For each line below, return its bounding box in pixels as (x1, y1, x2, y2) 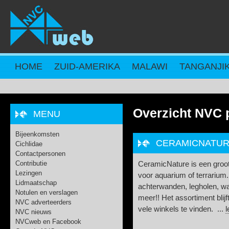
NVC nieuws (15, 208, 52, 216)
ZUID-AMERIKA (54, 61, 120, 72)
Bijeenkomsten (15, 130, 59, 138)
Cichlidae (15, 140, 42, 148)
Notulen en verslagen (15, 189, 78, 196)
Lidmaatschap (15, 179, 57, 187)
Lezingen (15, 169, 42, 177)
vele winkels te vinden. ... (138, 205, 225, 213)
